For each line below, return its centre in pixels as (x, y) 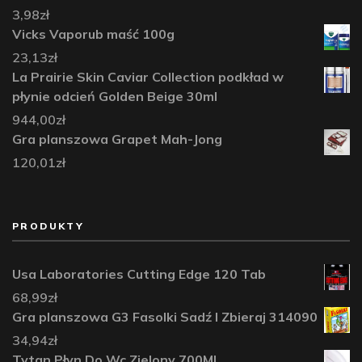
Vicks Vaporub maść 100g (93, 34)
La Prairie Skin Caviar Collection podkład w (148, 76)
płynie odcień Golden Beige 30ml (115, 96)
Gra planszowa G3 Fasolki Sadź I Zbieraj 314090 (165, 316)
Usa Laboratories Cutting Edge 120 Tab (139, 274)
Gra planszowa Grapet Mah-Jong (117, 139)
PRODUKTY (48, 225)
